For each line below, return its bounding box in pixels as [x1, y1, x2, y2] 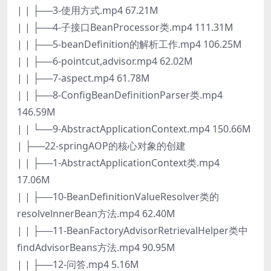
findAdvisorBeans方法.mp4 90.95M [17, 240, 175, 254]
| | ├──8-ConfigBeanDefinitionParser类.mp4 [17, 88, 223, 102]
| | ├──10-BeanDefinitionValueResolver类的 [17, 189, 219, 203]
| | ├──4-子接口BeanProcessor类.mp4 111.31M [17, 20, 233, 34]
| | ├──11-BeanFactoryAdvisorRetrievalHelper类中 [17, 223, 248, 237]
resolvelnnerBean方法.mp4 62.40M [17, 206, 175, 220]
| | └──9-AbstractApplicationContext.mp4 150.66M [17, 122, 251, 135]
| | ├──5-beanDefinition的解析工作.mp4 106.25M [17, 37, 242, 51]
